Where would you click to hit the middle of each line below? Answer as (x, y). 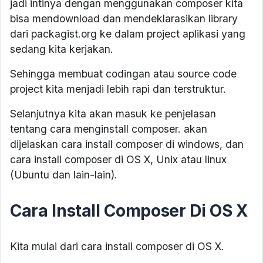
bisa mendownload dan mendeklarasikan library (124, 19)
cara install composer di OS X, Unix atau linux (118, 160)
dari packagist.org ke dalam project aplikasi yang (128, 34)
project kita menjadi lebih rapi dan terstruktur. (118, 89)
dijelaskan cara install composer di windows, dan (127, 144)
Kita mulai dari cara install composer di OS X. (117, 247)
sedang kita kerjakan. (62, 49)
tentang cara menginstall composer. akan (109, 129)
